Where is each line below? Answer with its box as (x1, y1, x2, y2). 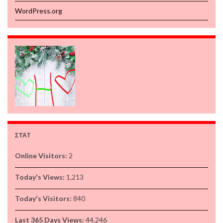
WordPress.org (15, 6, 62, 15)
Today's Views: (15, 173, 66, 182)
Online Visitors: (15, 151, 69, 160)
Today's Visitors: (15, 194, 73, 203)
